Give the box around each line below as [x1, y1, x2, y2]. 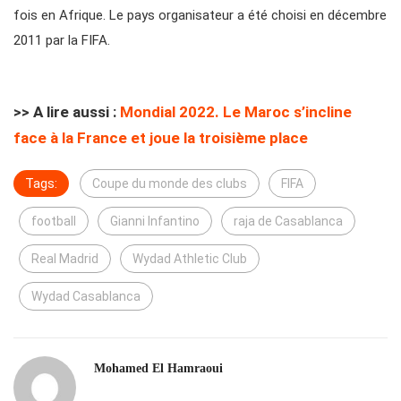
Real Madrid [31, 252, 98, 267]
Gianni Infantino [110, 214, 200, 229]
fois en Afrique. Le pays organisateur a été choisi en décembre [13, 7, 387, 24]
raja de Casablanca [234, 214, 343, 229]
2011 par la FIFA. [13, 32, 110, 49]
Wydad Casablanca [31, 289, 141, 304]
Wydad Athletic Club [132, 252, 247, 267]
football [31, 214, 76, 229]
